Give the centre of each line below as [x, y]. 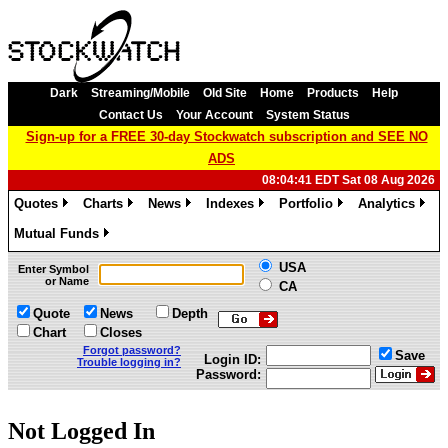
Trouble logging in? [129, 362]
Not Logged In [81, 430]
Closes [121, 332]
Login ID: [232, 359]
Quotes [36, 203]
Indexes [230, 203]
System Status [307, 115]
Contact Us [130, 115]
